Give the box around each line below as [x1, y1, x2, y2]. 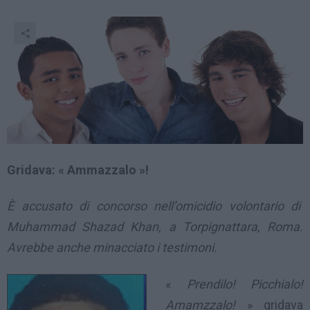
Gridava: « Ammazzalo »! [7, 162, 154, 177]
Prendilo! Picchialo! [186, 276, 303, 291]
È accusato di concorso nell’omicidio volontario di [7, 199, 303, 214]
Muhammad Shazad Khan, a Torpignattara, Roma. [7, 219, 303, 235]
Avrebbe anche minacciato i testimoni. [7, 240, 220, 255]
